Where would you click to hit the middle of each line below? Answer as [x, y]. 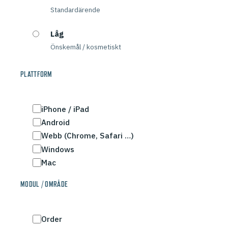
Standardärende [76, 9]
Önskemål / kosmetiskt [86, 47]
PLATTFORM [36, 74]
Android [55, 122]
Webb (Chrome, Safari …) [87, 136]
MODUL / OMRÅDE [44, 184]
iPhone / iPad [65, 109]
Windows [58, 149]
